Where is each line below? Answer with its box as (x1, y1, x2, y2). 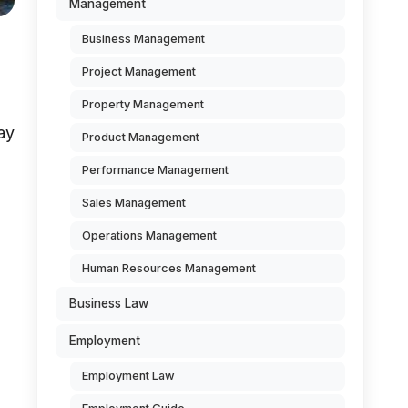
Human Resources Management (82, 261, 256, 275)
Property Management (82, 97, 204, 111)
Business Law (69, 296, 148, 311)
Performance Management (82, 163, 229, 177)
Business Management (82, 32, 205, 46)
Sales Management (82, 196, 186, 209)
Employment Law (82, 369, 175, 382)
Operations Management (82, 229, 217, 242)
